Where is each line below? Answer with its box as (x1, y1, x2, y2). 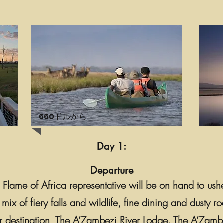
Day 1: (97, 140, 126, 153)
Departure (90, 164, 133, 177)
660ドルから (39, 111, 87, 122)
